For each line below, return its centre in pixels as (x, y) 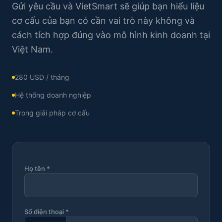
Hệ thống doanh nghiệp (53, 95)
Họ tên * (37, 168)
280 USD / (33, 77)
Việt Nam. (32, 49)
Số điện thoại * (47, 212)
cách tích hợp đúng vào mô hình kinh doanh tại (111, 35)
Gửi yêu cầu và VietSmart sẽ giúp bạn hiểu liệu (108, 6)
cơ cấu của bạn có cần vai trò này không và (103, 21)
